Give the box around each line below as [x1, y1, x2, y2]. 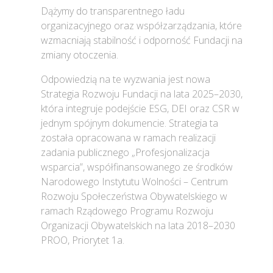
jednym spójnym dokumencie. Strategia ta [41, 116, 218, 130]
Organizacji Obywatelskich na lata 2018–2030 [41, 219, 235, 233]
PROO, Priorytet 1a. [41, 233, 124, 247]
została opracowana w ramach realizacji [41, 131, 216, 145]
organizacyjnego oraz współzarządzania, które [41, 19, 242, 33]
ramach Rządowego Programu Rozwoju [41, 204, 213, 218]
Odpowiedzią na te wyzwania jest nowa [41, 73, 210, 87]
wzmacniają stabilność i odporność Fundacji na [41, 34, 243, 48]
